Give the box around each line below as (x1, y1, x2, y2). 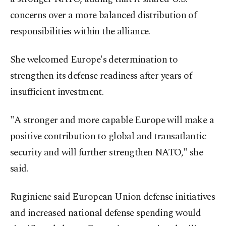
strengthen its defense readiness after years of (10, 69, 192, 84)
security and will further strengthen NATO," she (10, 145, 203, 160)
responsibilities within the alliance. (10, 24, 150, 39)
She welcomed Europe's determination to (10, 52, 178, 68)
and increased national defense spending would (10, 206, 201, 221)
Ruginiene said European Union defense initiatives (10, 190, 215, 205)
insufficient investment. (10, 85, 104, 100)
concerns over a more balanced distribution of (10, 8, 197, 23)
